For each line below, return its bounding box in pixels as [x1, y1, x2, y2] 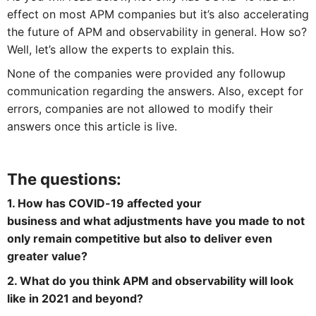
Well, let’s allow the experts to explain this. [6, 42, 234, 56]
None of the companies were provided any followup [6, 66, 286, 81]
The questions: [6, 170, 121, 189]
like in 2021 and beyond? [6, 291, 143, 306]
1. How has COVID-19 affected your [6, 196, 202, 211]
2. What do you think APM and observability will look [6, 274, 293, 288]
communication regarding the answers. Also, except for [6, 84, 303, 99]
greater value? [6, 249, 87, 264]
